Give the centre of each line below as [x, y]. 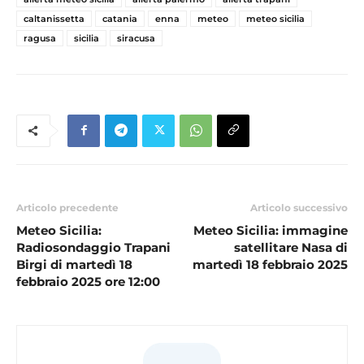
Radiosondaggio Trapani [93, 247]
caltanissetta [54, 18]
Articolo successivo [299, 207]
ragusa [40, 38]
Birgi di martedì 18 [74, 264]
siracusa [136, 38]
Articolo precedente [67, 207]
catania [120, 18]
